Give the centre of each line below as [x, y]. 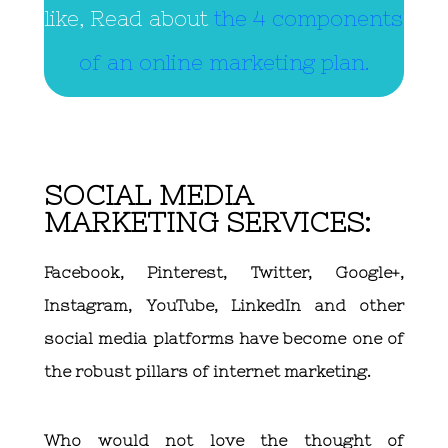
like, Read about [129, 19]
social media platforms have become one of [224, 338]
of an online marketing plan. [224, 63]
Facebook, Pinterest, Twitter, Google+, [224, 272]
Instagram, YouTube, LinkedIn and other [224, 305]
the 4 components [308, 19]
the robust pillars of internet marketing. [207, 371]
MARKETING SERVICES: [207, 222]
